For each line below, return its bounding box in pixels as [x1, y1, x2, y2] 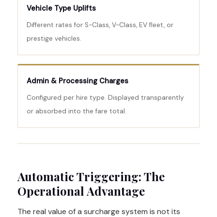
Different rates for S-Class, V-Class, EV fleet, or [27, 21, 173, 30]
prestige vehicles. [27, 34, 81, 43]
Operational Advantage [17, 183, 145, 199]
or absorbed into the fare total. [27, 107, 126, 116]
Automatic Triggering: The [17, 169, 165, 185]
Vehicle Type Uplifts [27, 3, 96, 14]
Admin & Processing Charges [27, 76, 128, 86]
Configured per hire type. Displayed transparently [27, 93, 184, 102]
